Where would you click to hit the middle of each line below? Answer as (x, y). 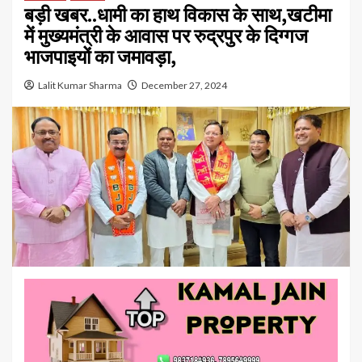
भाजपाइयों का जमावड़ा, (100, 57)
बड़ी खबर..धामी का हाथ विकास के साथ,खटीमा (178, 15)
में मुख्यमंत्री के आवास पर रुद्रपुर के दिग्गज (166, 36)
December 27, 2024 (184, 85)
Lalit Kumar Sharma (80, 85)
